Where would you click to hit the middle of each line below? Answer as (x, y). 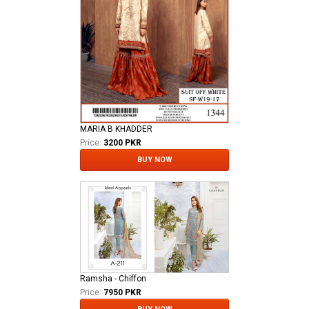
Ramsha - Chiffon (113, 279)
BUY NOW (154, 159)
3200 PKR (122, 142)
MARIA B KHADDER (116, 129)
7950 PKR (122, 293)
